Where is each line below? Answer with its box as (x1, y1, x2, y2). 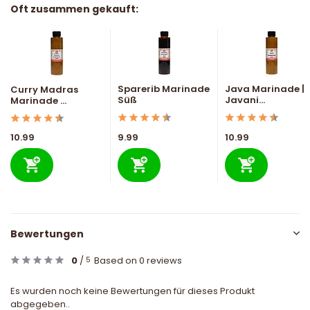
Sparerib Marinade (118, 82, 210, 96)
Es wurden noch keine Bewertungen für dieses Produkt (10, 284, 255, 298)
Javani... (225, 93, 265, 107)
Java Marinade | (225, 82, 304, 96)
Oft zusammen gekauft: (10, 2, 138, 17)
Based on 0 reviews (94, 254, 182, 268)
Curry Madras (10, 83, 78, 97)
